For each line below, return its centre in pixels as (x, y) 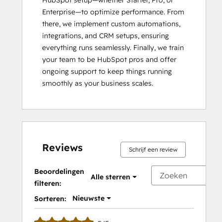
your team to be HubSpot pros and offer (109, 59)
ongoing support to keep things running (107, 71)
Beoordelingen (59, 171)
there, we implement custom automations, (111, 24)
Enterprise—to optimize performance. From (113, 12)
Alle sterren (111, 177)
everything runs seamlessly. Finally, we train (113, 48)
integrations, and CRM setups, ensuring (106, 36)
